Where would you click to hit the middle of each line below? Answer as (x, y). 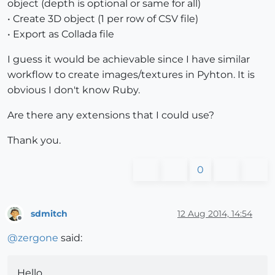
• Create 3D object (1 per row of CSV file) (103, 19)
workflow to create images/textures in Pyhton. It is (131, 75)
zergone (38, 238)
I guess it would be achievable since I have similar (129, 60)
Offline (31, 223)
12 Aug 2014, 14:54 (215, 213)
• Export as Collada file (61, 34)
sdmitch (49, 213)
